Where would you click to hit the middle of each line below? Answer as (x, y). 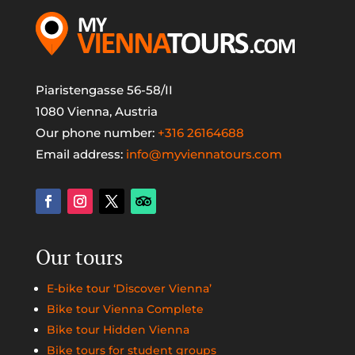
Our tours (79, 256)
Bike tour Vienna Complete (125, 309)
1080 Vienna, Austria (96, 111)
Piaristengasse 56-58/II (104, 90)
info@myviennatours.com (204, 154)
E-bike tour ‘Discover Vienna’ (129, 288)
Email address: (80, 154)
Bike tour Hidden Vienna (118, 329)
